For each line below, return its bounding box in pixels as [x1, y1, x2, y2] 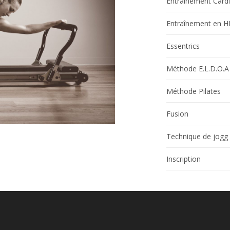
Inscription [166, 154, 201, 164]
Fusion [166, 108, 188, 119]
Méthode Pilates [166, 86, 221, 96]
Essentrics [166, 41, 200, 51]
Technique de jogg [166, 131, 228, 141]
